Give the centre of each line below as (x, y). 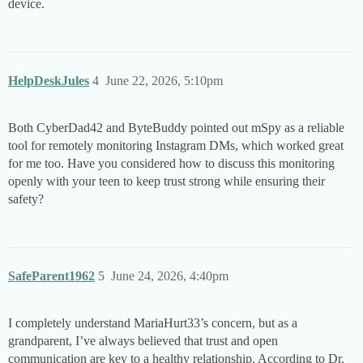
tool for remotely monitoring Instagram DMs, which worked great (176, 146)
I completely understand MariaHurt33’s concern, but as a (153, 323)
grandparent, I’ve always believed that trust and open (143, 341)
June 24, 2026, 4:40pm (170, 276)
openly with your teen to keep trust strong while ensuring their (167, 181)
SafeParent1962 (51, 276)
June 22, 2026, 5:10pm (164, 81)
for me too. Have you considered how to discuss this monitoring (171, 164)
